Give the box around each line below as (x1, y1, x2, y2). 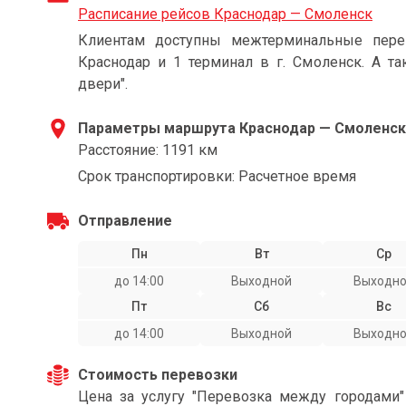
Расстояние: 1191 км (78, 141, 217, 159)
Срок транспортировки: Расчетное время (78, 168, 356, 185)
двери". (78, 75, 128, 92)
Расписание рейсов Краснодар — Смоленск (78, 5, 372, 23)
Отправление (78, 212, 172, 229)
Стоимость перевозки (78, 366, 237, 383)
